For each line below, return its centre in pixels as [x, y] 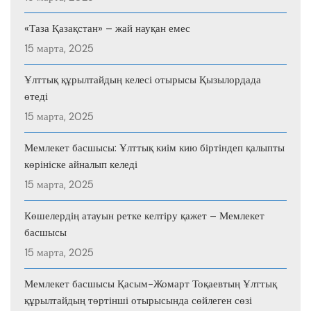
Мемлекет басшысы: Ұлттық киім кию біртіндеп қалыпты [154, 148]
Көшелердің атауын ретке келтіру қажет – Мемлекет [144, 216]
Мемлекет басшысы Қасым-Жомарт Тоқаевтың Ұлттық [151, 284]
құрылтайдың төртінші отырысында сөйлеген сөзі [138, 301]
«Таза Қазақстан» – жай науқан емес [107, 29]
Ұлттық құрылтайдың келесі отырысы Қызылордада [143, 80]
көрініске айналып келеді [81, 165]
